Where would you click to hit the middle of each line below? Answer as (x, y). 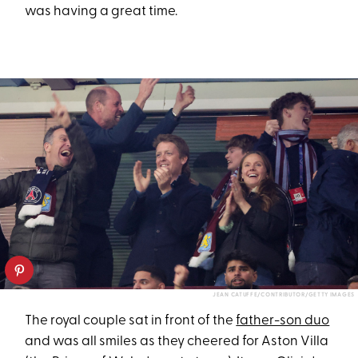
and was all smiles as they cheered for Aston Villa (177, 341)
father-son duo (283, 320)
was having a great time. (101, 12)
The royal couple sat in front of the (131, 320)
